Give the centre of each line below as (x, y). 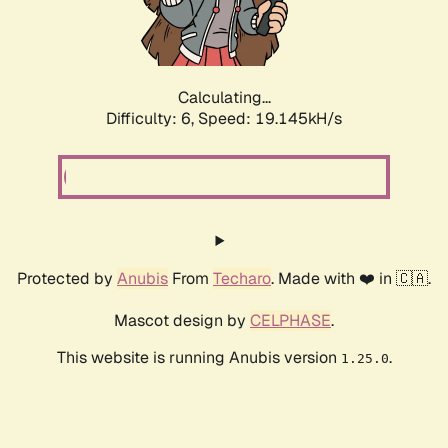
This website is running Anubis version (198, 358)
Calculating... (224, 98)
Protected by (67, 279)
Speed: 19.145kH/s (270, 119)
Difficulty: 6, (152, 119)
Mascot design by (182, 321)
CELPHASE (290, 321)
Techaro (242, 279)
